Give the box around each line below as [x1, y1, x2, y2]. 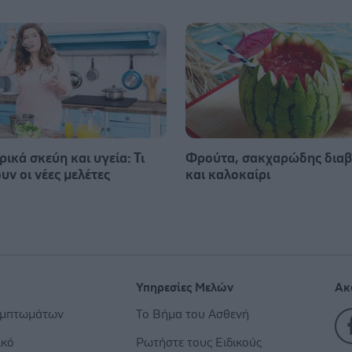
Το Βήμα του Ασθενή [135, 307, 249, 321]
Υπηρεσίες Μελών [135, 280, 233, 294]
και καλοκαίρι [185, 167, 270, 182]
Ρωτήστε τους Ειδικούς [135, 335, 262, 349]
